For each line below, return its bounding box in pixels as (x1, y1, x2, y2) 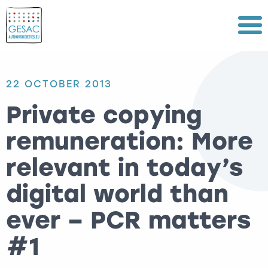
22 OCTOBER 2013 (6, 78, 112, 90)
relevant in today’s (6, 153, 243, 182)
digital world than (6, 179, 229, 208)
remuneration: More (6, 127, 253, 156)
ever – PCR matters (6, 206, 251, 234)
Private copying (6, 100, 202, 129)
